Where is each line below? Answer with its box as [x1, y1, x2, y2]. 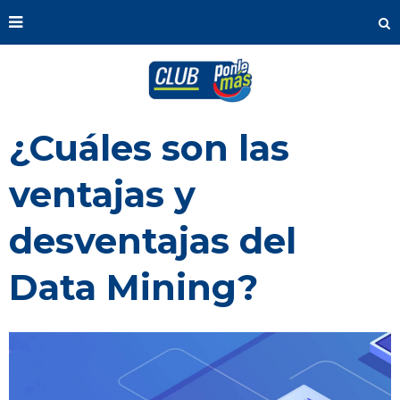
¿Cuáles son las [9, 126, 289, 170]
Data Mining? [9, 265, 258, 309]
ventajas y [9, 172, 196, 216]
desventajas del [9, 219, 296, 262]
